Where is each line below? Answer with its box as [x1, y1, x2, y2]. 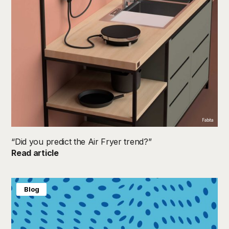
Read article [11, 147, 59, 158]
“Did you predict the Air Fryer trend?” [11, 136, 152, 147]
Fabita [201, 117, 214, 123]
